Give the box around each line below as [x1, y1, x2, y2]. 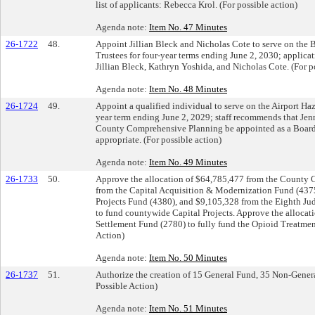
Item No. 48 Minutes [149, 83, 227, 94]
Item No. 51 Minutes [149, 302, 227, 314]
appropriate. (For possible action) [96, 134, 221, 145]
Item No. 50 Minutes [149, 252, 227, 263]
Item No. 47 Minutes [149, 21, 227, 32]
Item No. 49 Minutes [149, 156, 227, 167]
